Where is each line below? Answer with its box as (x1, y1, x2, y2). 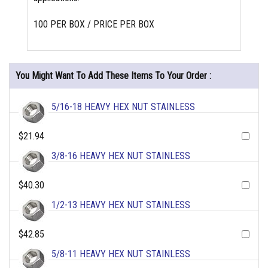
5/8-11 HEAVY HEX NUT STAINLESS (51, 248, 190, 260)
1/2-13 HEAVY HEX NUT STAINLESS (51, 199, 190, 211)
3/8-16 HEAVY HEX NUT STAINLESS (51, 150, 190, 162)
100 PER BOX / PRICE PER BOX (33, 18, 154, 30)
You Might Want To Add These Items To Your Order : (16, 69, 211, 81)
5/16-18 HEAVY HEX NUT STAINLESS (51, 100, 195, 112)
